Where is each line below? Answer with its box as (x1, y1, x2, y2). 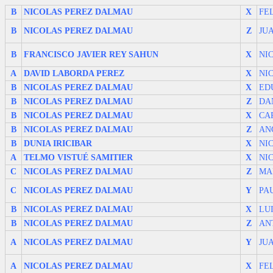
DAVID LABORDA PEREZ (24, 68, 124, 78)
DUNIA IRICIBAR (24, 138, 92, 148)
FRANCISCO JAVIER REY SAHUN (24, 49, 158, 59)
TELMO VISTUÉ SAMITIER (24, 152, 133, 162)
